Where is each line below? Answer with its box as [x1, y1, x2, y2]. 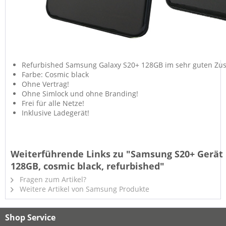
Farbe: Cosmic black [22, 70, 89, 79]
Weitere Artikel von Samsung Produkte [18, 184, 149, 194]
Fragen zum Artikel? [18, 175, 86, 184]
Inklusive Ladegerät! [22, 108, 89, 118]
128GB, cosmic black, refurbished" [11, 160, 164, 172]
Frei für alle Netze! [22, 98, 84, 108]
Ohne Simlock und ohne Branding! [22, 89, 138, 98]
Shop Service [5, 212, 55, 223]
